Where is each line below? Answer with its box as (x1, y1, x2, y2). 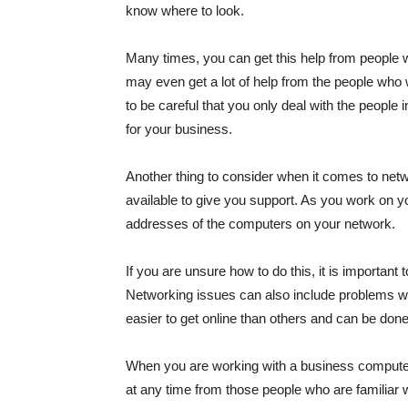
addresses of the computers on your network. (126, 216, 395, 232)
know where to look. (126, 3, 244, 19)
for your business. (126, 121, 232, 138)
